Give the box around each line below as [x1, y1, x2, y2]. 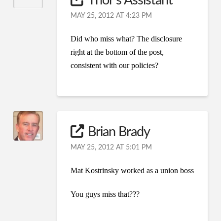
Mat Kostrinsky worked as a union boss [71, 166, 194, 175]
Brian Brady [87, 125, 150, 139]
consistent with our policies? [71, 61, 159, 70]
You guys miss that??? [71, 190, 140, 199]
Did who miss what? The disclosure [71, 35, 183, 43]
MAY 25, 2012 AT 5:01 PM [71, 144, 152, 151]
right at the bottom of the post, [71, 48, 164, 56]
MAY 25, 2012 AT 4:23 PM [71, 12, 152, 19]
